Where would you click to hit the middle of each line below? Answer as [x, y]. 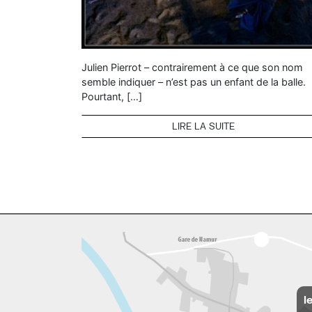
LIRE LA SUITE [203, 126]
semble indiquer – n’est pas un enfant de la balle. [194, 81]
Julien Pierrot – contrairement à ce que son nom [192, 67]
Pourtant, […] [112, 96]
